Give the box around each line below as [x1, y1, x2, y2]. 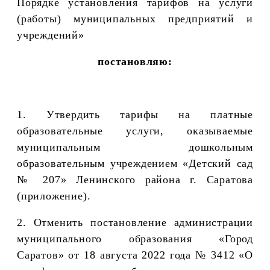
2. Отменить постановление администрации [17, 216, 253, 228]
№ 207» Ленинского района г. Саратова [17, 173, 253, 186]
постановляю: [98, 55, 172, 67]
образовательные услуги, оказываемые [17, 124, 253, 137]
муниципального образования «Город [17, 232, 253, 245]
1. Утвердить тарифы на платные [17, 108, 253, 121]
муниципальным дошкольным [17, 140, 253, 153]
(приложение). [17, 189, 91, 202]
